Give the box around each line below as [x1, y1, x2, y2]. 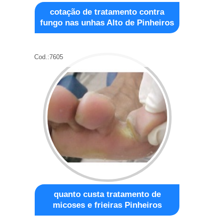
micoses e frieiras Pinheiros [52, 200, 162, 210]
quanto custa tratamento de [53, 189, 161, 199]
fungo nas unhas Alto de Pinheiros [40, 18, 175, 27]
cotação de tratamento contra [50, 7, 165, 17]
